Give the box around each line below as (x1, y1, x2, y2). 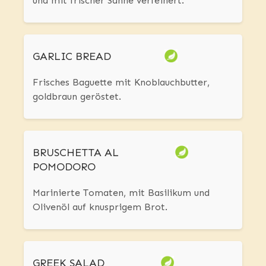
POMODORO (33, 160, 96, 173)
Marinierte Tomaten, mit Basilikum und (33, 186, 210, 198)
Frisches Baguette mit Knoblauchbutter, (33, 76, 210, 88)
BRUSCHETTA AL (33, 145, 119, 159)
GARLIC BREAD (33, 49, 111, 63)
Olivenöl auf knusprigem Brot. (33, 201, 167, 213)
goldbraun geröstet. (33, 90, 121, 102)
